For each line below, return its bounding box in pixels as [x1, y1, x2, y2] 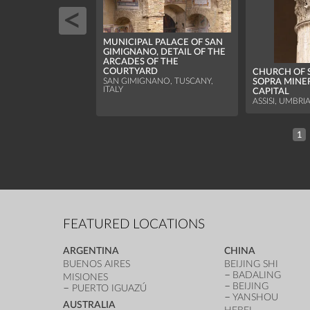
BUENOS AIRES [63, 259, 131, 270]
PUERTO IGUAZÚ [72, 283, 147, 294]
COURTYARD [103, 66, 158, 75]
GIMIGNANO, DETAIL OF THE [103, 47, 226, 56]
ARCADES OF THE [103, 57, 179, 66]
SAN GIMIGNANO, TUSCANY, [103, 77, 214, 85]
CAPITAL [253, 87, 290, 96]
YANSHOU [232, 292, 279, 303]
